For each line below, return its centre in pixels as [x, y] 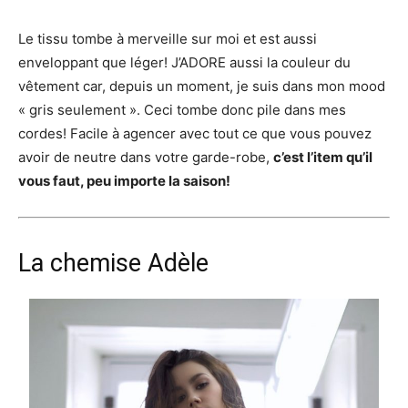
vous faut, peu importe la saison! [124, 180]
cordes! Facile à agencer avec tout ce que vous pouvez [195, 133]
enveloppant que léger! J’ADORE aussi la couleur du [184, 62]
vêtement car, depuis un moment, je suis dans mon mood [202, 86]
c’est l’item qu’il [323, 157]
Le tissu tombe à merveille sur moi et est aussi [168, 38]
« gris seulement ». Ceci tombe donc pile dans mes [182, 109]
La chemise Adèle [113, 263]
